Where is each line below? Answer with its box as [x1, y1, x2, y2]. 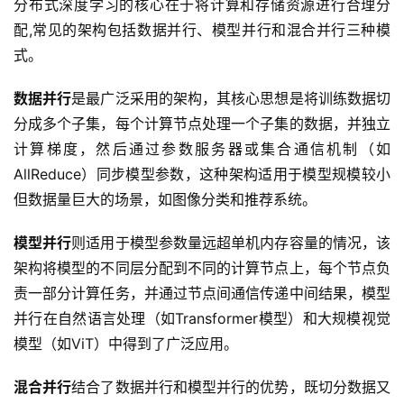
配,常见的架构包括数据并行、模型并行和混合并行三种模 [14, 21, 390, 40]
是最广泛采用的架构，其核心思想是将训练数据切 [71, 89, 391, 108]
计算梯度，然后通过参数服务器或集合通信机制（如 [14, 140, 390, 159]
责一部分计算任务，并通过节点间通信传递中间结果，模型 [14, 284, 390, 303]
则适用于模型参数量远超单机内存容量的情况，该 [71, 234, 391, 252]
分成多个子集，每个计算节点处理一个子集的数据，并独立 [14, 115, 390, 133]
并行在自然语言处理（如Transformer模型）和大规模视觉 [14, 309, 390, 328]
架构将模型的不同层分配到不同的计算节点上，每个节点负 [14, 259, 390, 278]
